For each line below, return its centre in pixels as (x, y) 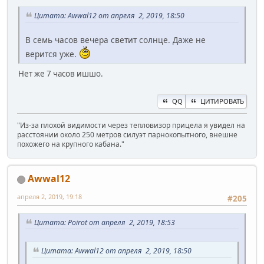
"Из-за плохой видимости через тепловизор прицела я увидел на (131, 125)
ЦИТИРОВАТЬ (222, 101)
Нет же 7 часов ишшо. (61, 73)
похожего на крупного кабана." (71, 144)
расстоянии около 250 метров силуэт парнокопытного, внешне (127, 134)
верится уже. (52, 54)
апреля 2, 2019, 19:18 (49, 196)
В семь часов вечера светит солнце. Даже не (115, 39)
